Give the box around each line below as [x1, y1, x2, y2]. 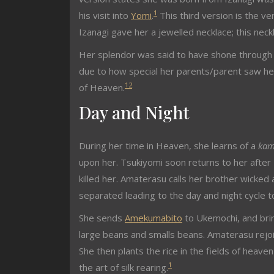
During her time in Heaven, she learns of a [79, 139, 258, 152]
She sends [79, 212, 125, 224]
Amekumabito [125, 212, 182, 224]
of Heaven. [79, 81, 125, 94]
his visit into [79, 9, 131, 21]
